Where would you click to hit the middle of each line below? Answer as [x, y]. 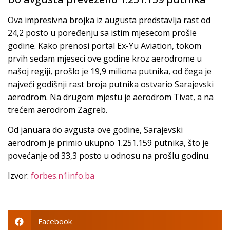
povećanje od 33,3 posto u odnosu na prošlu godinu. [109, 156]
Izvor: [19, 176]
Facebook [55, 222]
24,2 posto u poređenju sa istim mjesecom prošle [102, 33]
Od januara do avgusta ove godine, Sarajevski [95, 130]
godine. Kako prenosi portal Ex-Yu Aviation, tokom [104, 45]
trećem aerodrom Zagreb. [57, 110]
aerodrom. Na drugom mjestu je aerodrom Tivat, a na [111, 97]
